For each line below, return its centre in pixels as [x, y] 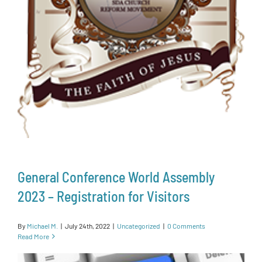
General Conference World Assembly [116, 177]
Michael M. [42, 225]
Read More [33, 236]
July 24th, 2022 [87, 225]
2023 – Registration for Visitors [104, 196]
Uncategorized [139, 225]
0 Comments [186, 225]
